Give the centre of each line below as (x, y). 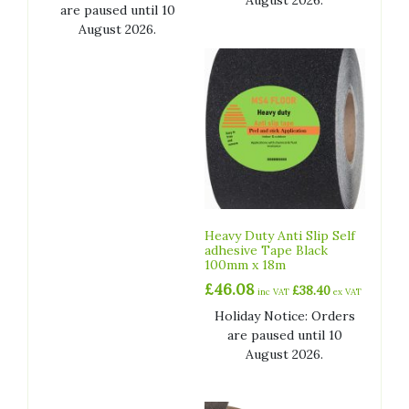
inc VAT (274, 291)
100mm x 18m (245, 264)
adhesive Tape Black (266, 250)
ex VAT (346, 291)
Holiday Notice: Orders (284, 315)
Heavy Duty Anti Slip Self (279, 235)
